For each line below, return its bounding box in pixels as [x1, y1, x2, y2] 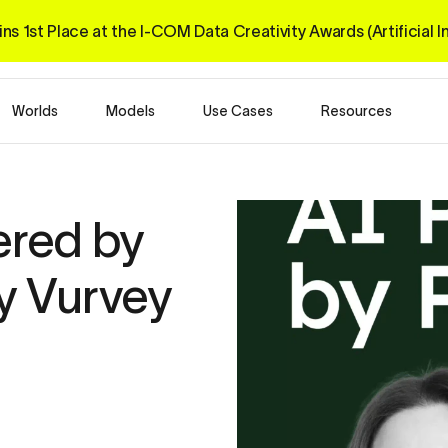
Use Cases [202, 103, 273, 119]
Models [105, 103, 155, 119]
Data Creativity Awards [194, 22, 367, 40]
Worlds [11, 103, 58, 119]
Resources [320, 103, 392, 119]
